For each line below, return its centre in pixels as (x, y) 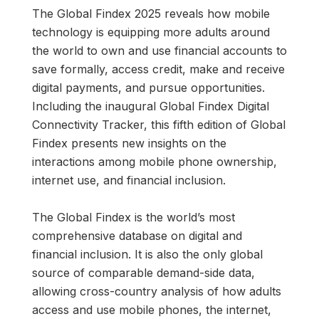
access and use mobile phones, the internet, (152, 309)
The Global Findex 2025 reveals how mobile (151, 13)
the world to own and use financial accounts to (159, 50)
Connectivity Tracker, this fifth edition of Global (159, 124)
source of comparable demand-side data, (143, 272)
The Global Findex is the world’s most (134, 217)
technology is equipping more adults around (151, 32)
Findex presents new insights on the (129, 143)
